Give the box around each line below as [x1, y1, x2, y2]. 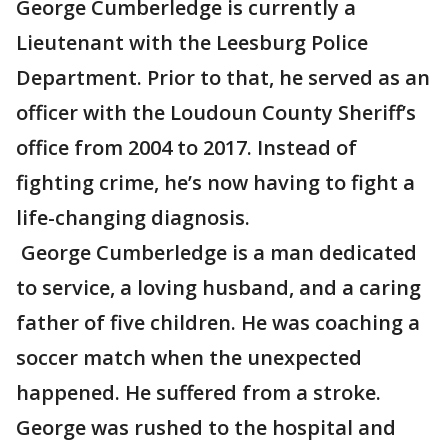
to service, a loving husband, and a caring [16, 274, 421, 301]
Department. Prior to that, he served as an [16, 64, 430, 91]
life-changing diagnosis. [16, 204, 250, 231]
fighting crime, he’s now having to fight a [16, 169, 415, 196]
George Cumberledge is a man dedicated [16, 239, 417, 266]
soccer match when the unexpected [16, 344, 362, 371]
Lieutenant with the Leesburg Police [16, 29, 368, 56]
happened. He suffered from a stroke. [16, 379, 381, 406]
